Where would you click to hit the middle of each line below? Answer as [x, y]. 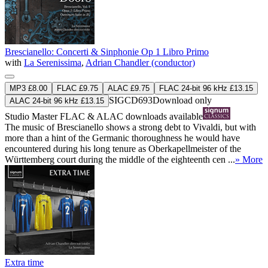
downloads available [163, 116]
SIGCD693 [131, 100]
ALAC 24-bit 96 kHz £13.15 [57, 100]
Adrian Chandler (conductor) [140, 62]
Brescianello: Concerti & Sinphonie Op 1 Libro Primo [107, 51]
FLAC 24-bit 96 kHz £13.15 [206, 88]
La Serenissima [53, 62]
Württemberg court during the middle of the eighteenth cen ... [120, 159]
